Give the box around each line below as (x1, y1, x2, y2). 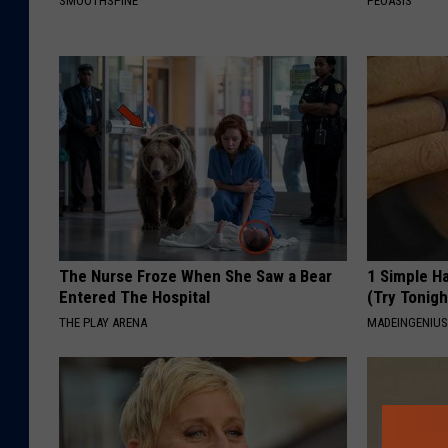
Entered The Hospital (59, 287, 210, 308)
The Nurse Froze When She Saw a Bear (59, 266, 332, 287)
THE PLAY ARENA (59, 315, 147, 331)
